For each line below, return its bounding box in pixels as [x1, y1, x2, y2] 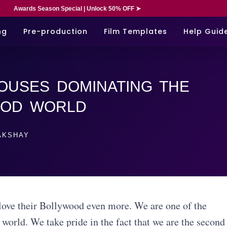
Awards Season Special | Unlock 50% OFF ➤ [13, 5, 141, 12]
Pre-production [23, 26, 88, 36]
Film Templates [104, 26, 167, 36]
